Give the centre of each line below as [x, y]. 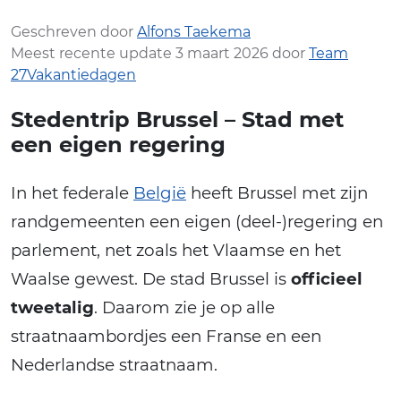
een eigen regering [118, 144]
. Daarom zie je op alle [184, 307]
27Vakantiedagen [73, 74]
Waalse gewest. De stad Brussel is [151, 278]
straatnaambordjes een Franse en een [166, 336]
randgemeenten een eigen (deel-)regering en [197, 221]
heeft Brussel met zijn [277, 192]
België [160, 192]
